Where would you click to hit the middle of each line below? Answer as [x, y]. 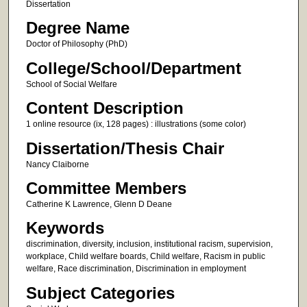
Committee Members [106, 188]
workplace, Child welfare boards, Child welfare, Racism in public [145, 257]
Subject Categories [100, 293]
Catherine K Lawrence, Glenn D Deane [99, 205]
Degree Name [77, 28]
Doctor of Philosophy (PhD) [76, 44]
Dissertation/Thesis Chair [125, 148]
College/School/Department [133, 68]
